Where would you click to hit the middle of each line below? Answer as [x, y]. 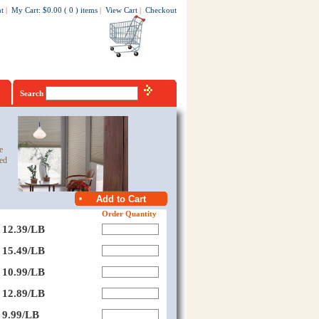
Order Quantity [129, 214]
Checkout [161, 10]
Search [32, 93]
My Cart [25, 10]
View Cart [121, 10]
